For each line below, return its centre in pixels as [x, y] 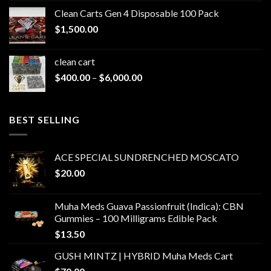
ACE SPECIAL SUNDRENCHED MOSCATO [147, 157]
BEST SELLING [44, 120]
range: [155, 90]
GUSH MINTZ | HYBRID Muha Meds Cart [144, 255]
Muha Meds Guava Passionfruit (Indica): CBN [149, 206]
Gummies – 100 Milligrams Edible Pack [136, 218]
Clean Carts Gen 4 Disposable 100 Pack [137, 13]
